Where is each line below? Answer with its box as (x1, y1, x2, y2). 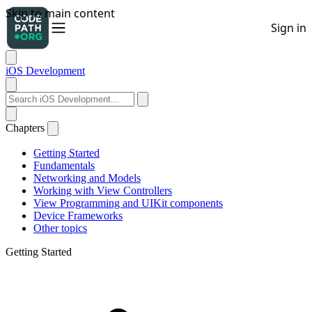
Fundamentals (33, 159, 95, 171)
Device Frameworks (33, 210, 123, 221)
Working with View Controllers (33, 185, 172, 196)
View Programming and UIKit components (33, 197, 223, 209)
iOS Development (6, 65, 85, 77)
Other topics (33, 222, 87, 234)
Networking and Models (33, 172, 141, 184)
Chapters (6, 122, 45, 134)
